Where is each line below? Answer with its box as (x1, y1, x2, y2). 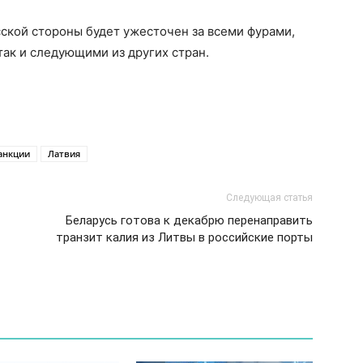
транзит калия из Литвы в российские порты (56, 230, 313, 245)
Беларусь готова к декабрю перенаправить (66, 213, 313, 228)
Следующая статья (226, 192, 313, 203)
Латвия (48, 147, 80, 160)
